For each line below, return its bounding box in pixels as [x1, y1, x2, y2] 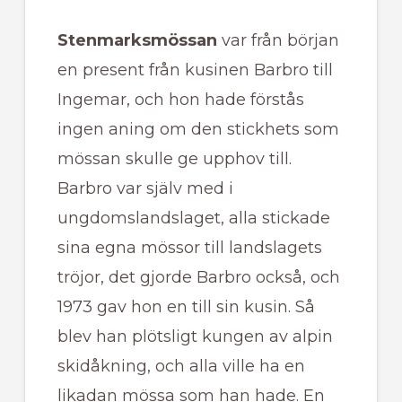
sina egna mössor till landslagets [57, 238, 322, 258]
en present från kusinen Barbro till [57, 60, 333, 81]
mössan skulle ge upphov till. [57, 149, 292, 170]
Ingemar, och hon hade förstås [57, 90, 304, 110]
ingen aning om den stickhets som [57, 119, 339, 140]
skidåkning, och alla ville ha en [57, 356, 305, 377]
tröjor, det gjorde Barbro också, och [57, 267, 340, 288]
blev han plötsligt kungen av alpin [57, 327, 333, 347]
